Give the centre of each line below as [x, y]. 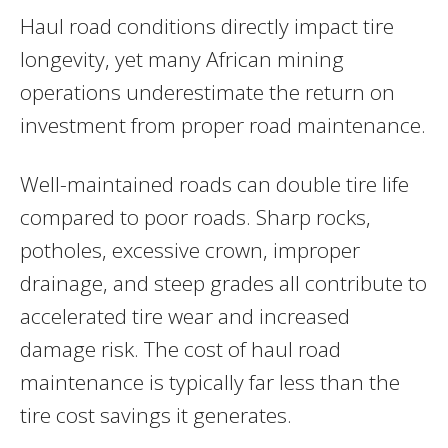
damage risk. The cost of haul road [180, 348]
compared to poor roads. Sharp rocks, [195, 216]
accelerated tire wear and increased [185, 315]
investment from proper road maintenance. [223, 124]
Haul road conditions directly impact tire [207, 25]
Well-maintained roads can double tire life [214, 183]
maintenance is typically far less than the [210, 381]
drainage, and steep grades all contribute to [223, 282]
